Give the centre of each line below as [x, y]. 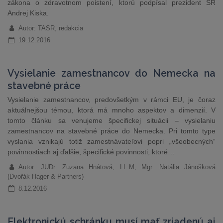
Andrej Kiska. [28, 13]
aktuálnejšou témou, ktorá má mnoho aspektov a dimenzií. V [111, 110]
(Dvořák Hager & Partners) [46, 176]
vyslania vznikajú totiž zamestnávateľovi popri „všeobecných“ [111, 141]
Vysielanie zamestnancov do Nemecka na [111, 73]
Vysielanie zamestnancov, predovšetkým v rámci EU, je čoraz [111, 100]
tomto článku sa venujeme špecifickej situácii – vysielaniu [111, 120]
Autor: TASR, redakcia [51, 28]
